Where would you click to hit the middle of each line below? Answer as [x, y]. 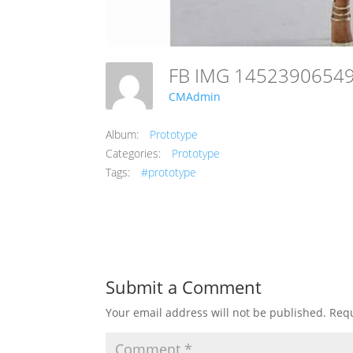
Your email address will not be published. [216, 312]
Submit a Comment [184, 287]
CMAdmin [195, 97]
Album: [123, 134]
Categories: [134, 153]
